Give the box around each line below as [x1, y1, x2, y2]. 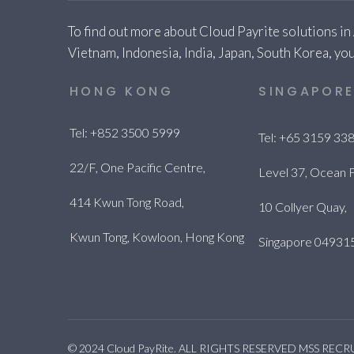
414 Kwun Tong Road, [69, 194, 184, 209]
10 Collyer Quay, [258, 199, 347, 214]
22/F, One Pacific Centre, [69, 160, 205, 175]
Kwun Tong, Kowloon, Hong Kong [69, 229, 244, 244]
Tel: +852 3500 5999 [69, 125, 180, 140]
